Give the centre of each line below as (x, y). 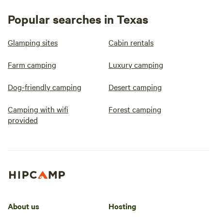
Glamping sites (33, 42)
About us (23, 206)
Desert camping (135, 87)
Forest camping (135, 109)
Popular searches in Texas (78, 19)
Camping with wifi (38, 109)
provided (23, 120)
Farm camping (32, 64)
